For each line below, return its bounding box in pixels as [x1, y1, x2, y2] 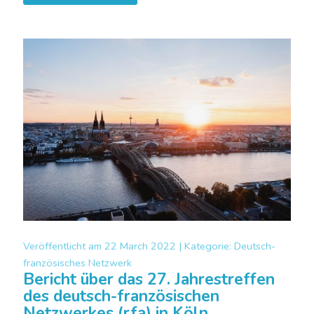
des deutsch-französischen [23, 285, 219, 307]
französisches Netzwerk [23, 255, 132, 270]
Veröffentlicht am [23, 238, 104, 253]
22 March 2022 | [104, 238, 184, 253]
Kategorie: [184, 238, 234, 253]
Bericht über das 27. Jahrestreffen [23, 268, 275, 290]
